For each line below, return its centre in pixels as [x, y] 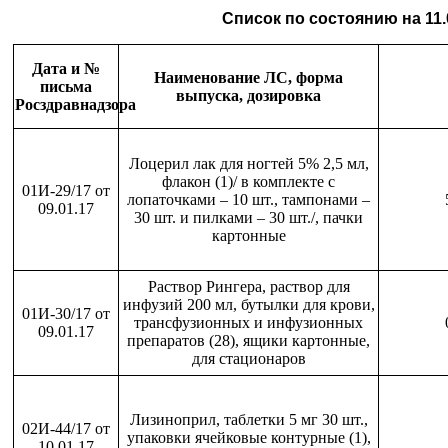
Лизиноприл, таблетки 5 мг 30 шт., [248, 419]
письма [66, 86]
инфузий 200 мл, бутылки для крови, [248, 304]
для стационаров [248, 358]
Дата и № [66, 68]
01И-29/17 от [66, 190]
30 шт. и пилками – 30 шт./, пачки [248, 217]
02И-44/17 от [66, 428]
